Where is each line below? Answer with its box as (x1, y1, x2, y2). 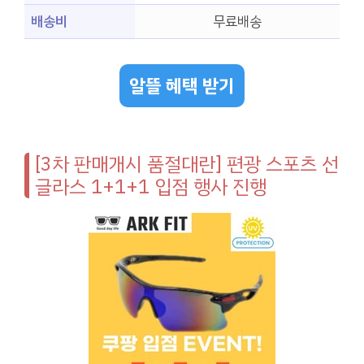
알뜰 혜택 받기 (129, 71, 235, 99)
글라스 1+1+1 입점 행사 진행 (35, 171, 266, 201)
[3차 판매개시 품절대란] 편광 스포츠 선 (35, 149, 339, 179)
